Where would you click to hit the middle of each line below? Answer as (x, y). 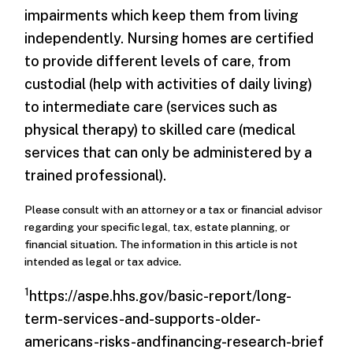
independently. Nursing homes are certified (169, 39)
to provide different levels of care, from (158, 61)
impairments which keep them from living (162, 16)
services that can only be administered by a (169, 153)
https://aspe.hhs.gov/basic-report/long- (161, 295)
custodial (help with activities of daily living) (169, 84)
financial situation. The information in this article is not (162, 244)
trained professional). (96, 176)
